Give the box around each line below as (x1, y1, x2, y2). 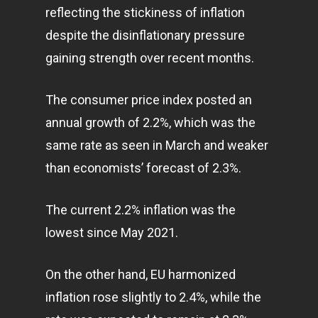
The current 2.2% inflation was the (45, 202, 236, 217)
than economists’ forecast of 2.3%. (45, 160, 241, 175)
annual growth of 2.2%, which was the (45, 115, 256, 130)
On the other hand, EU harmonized (45, 267, 236, 282)
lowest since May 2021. (45, 225, 178, 240)
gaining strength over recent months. (45, 50, 254, 65)
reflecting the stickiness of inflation (45, 5, 245, 20)
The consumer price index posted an (45, 92, 252, 107)
